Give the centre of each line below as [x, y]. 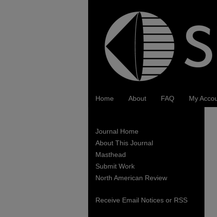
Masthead [111, 155]
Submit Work [115, 166]
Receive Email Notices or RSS [141, 200]
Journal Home [117, 131]
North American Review [131, 178]
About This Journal [124, 143]
